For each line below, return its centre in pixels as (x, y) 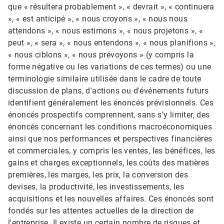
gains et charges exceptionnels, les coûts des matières (109, 163)
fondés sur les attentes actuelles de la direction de (101, 211)
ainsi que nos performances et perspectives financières (110, 139)
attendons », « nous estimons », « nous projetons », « (106, 31)
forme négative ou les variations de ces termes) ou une (110, 67)
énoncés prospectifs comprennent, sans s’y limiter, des (109, 115)
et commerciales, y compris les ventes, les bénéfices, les (112, 151)
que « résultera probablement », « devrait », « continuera (111, 7)
